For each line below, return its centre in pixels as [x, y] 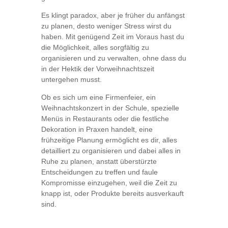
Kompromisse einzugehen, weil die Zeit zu [109, 183]
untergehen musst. [71, 80]
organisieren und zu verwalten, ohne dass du [113, 58]
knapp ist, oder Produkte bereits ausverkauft [112, 194]
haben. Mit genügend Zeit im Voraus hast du [112, 37]
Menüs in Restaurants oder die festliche [105, 119]
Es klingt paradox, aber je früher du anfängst [113, 16]
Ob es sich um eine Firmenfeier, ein [98, 97]
